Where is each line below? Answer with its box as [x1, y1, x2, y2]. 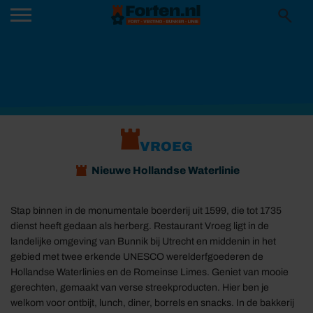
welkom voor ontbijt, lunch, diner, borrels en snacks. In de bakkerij [10, 298, 294, 308]
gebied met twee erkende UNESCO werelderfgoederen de [10, 252, 263, 262]
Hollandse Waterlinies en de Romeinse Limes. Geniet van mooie [10, 267, 289, 277]
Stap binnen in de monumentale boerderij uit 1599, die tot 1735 [10, 205, 282, 216]
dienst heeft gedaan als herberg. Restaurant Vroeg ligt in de [10, 221, 269, 231]
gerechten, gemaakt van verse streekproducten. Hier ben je [10, 282, 269, 293]
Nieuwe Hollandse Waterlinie [91, 165, 240, 176]
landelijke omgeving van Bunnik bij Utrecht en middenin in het [10, 236, 276, 247]
